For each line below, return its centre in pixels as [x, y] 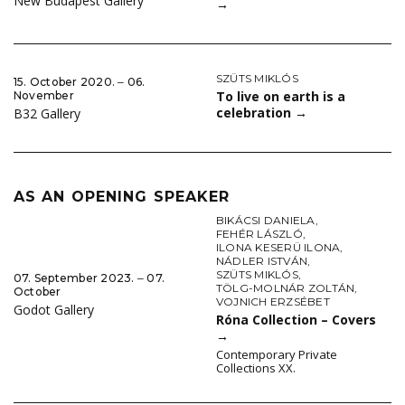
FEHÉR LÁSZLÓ [259, 234]
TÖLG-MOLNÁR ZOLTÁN [286, 288]
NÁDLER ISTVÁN [262, 261]
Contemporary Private [277, 355]
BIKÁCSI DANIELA [266, 221]
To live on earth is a [281, 97]
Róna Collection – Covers [296, 320]
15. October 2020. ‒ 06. [80, 81]
